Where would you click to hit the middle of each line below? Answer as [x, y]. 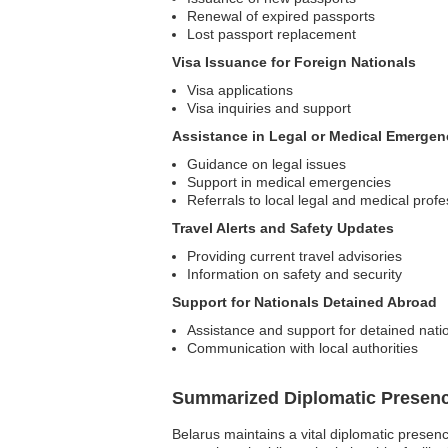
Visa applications [240, 89]
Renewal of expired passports [281, 15]
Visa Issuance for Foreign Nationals [294, 61]
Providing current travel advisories [294, 255]
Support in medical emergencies [289, 181]
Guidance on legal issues [266, 163]
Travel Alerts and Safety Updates [283, 227]
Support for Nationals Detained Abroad [304, 301]
